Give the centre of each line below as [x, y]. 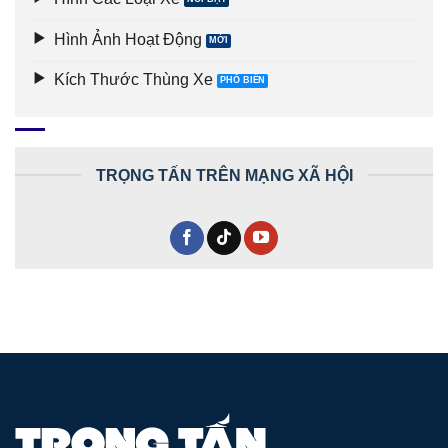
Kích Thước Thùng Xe [134, 79]
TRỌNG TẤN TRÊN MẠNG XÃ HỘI [224, 175]
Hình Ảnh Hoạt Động [128, 38]
